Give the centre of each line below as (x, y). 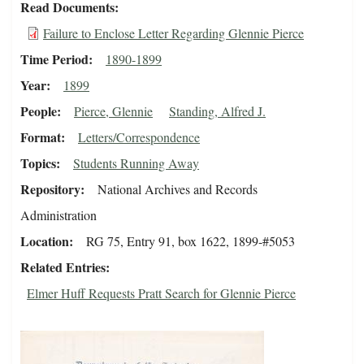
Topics (38, 163)
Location (45, 241)
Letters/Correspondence (139, 137)
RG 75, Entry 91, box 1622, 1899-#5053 (191, 241)
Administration (58, 215)
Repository (50, 189)
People (39, 111)
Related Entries (63, 267)
